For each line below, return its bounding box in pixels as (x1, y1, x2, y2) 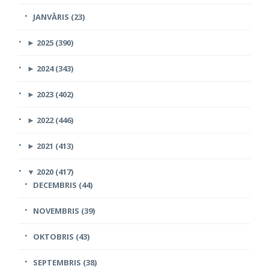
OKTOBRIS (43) (33, 231, 89, 243)
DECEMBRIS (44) (33, 180, 92, 191)
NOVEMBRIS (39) (33, 205, 95, 217)
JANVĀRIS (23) (33, 11, 85, 23)
